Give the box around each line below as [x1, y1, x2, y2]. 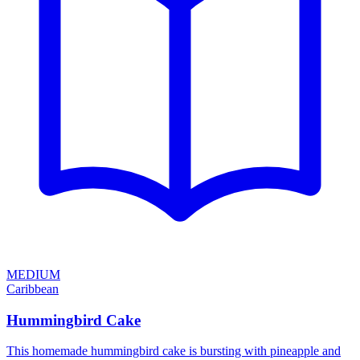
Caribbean [6, 282, 59, 296]
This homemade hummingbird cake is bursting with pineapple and [6, 344, 341, 358]
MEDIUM [6, 268, 60, 281]
